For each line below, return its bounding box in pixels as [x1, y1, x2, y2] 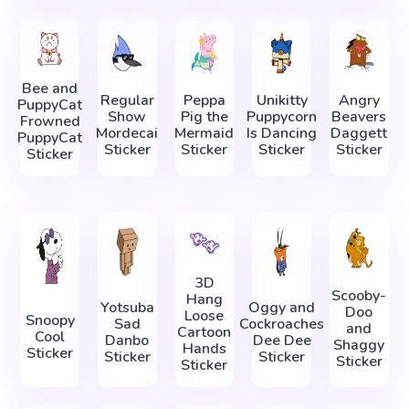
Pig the [180, 107, 228, 128]
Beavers [331, 107, 387, 128]
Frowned [19, 110, 80, 131]
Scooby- [331, 285, 387, 306]
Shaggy [333, 334, 385, 355]
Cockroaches [239, 314, 325, 335]
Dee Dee [252, 330, 311, 351]
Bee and [22, 78, 79, 99]
